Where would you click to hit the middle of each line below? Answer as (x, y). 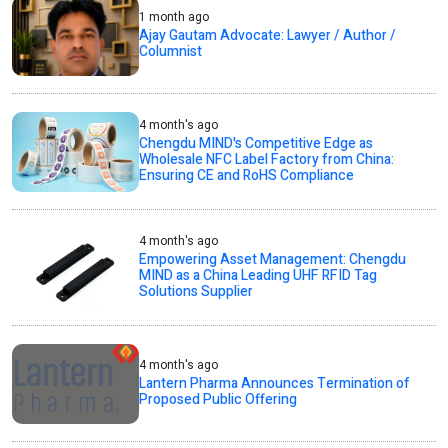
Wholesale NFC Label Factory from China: (267, 160)
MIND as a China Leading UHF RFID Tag (258, 276)
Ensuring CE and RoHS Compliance (247, 176)
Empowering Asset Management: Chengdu (273, 260)
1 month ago (174, 17)
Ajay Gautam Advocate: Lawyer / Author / (268, 36)
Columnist (171, 52)
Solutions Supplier (196, 292)
